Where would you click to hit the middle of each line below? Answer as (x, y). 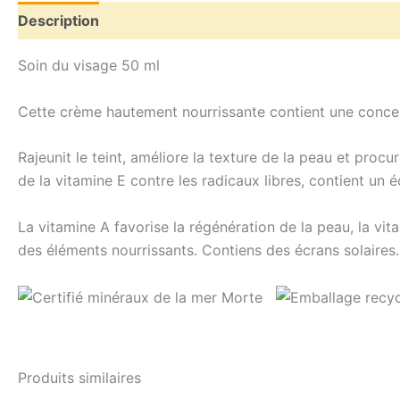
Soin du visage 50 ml (89, 65)
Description (58, 21)
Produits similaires (79, 378)
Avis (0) (146, 21)
